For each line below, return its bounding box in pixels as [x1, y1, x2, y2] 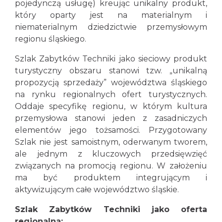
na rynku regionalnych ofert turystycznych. [15, 90, 207, 99]
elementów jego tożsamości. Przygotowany [15, 125, 207, 135]
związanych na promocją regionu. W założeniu [15, 161, 207, 170]
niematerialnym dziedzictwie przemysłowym [15, 22, 207, 32]
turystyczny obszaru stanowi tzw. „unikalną [15, 66, 207, 75]
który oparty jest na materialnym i [15, 10, 207, 20]
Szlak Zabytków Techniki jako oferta [15, 205, 207, 214]
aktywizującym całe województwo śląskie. [15, 185, 179, 194]
